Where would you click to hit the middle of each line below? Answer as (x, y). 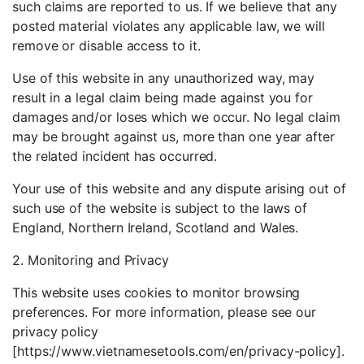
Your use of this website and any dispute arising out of (179, 188)
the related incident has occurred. (115, 156)
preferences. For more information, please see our (165, 312)
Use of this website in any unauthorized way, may (164, 78)
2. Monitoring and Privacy (91, 260)
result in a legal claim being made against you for (163, 97)
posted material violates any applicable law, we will (169, 26)
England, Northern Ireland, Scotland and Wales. (156, 227)
